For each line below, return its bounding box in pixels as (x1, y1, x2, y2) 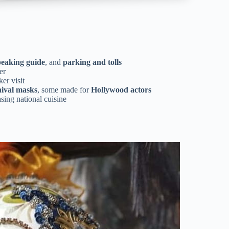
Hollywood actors (91, 85, 151, 94)
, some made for (37, 85, 91, 94)
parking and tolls (63, 57, 122, 66)
